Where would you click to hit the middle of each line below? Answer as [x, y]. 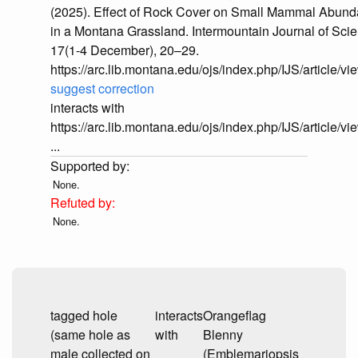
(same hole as [90, 335]
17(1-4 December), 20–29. [125, 50]
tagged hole [84, 316]
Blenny [223, 335]
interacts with [88, 108]
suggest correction [102, 89]
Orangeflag [235, 316]
